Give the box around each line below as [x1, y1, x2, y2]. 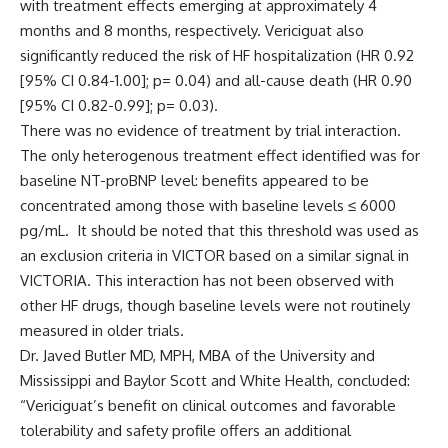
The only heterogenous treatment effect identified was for [20, 145, 420, 165]
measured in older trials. [20, 320, 188, 340]
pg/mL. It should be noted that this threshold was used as [20, 220, 419, 240]
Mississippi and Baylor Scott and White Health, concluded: [20, 370, 410, 390]
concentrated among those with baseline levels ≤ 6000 [20, 195, 396, 215]
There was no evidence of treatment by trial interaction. [20, 120, 401, 140]
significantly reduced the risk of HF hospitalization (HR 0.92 [20, 45, 414, 65]
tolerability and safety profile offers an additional [20, 420, 351, 440]
